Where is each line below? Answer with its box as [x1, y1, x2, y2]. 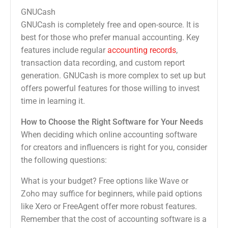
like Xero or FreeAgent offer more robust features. [21, 202, 197, 212]
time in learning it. [21, 96, 85, 106]
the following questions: [21, 155, 107, 165]
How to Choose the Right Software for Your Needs [21, 117, 203, 127]
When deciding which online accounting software [21, 130, 197, 140]
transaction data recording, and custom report [21, 58, 185, 68]
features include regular [21, 45, 107, 55]
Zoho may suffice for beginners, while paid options [21, 189, 202, 199]
